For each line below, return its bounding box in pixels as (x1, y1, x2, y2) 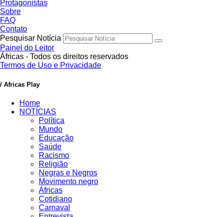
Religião (39, 159, 68, 168)
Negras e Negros (39, 168, 97, 177)
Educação (39, 133, 74, 142)
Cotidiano (39, 194, 72, 203)
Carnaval (39, 203, 70, 212)
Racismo (39, 151, 69, 159)
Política (39, 116, 64, 124)
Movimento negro (39, 177, 98, 186)
